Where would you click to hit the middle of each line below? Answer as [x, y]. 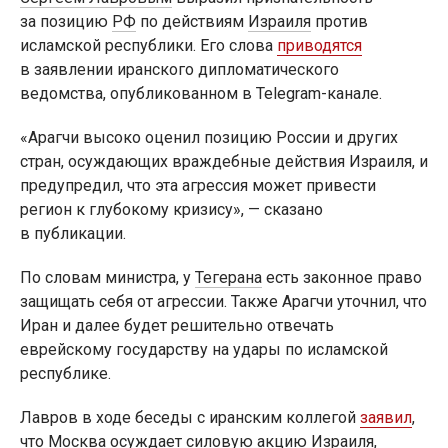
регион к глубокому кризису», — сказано [171, 209]
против [339, 21]
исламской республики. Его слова [148, 45]
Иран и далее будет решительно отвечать [177, 325]
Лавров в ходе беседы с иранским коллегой [190, 417]
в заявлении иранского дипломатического [179, 69]
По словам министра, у [107, 277]
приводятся [319, 45]
